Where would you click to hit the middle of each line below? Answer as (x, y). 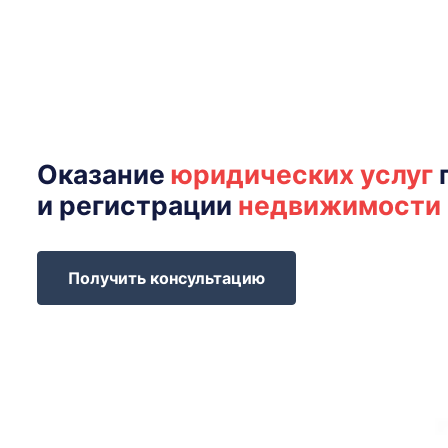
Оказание (104, 174)
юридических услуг (302, 174)
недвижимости (339, 205)
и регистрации (137, 205)
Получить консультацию (166, 278)
